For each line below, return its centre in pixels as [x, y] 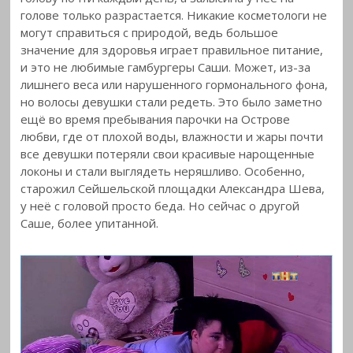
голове [42, 15]
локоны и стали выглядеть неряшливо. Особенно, [163, 171]
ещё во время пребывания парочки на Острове [156, 119]
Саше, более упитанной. [90, 223]
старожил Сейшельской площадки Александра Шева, [173, 189]
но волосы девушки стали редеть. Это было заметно [172, 102]
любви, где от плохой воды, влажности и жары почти [172, 137]
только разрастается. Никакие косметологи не [195, 15]
